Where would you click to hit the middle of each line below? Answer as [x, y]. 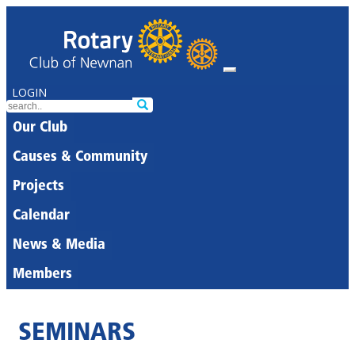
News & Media [59, 245]
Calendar [41, 216]
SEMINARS [77, 334]
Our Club [40, 128]
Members [42, 275]
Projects [38, 187]
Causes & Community [80, 157]
